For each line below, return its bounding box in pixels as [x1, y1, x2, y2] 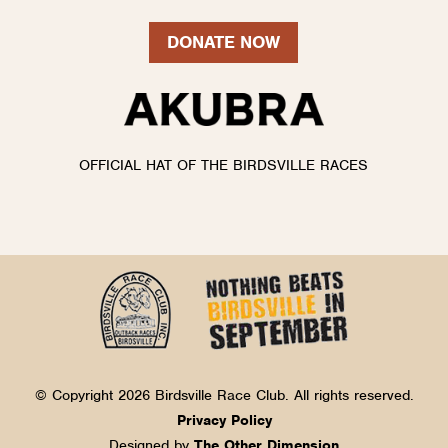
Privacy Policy [176, 411, 272, 430]
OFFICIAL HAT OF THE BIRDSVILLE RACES [79, 156, 369, 175]
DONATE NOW [167, 31, 281, 54]
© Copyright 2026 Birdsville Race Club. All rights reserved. [34, 386, 414, 405]
